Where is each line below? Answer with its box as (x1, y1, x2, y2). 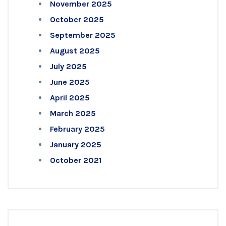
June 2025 (50, 77, 90, 87)
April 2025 (50, 92, 90, 102)
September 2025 (50, 30, 116, 40)
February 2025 (50, 124, 105, 134)
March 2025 (50, 108, 96, 118)
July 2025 (50, 61, 87, 71)
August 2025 (50, 45, 100, 55)
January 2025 (50, 139, 101, 149)
